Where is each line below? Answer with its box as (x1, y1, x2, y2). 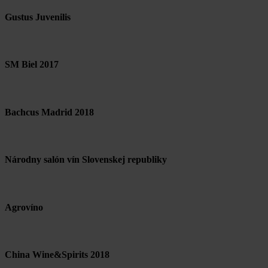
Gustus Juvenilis (5, 11, 71, 22)
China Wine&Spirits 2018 (5, 249, 109, 260)
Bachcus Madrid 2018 (5, 106, 94, 117)
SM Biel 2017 (5, 59, 59, 70)
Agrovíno (5, 202, 43, 212)
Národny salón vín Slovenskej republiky (5, 154, 167, 165)
